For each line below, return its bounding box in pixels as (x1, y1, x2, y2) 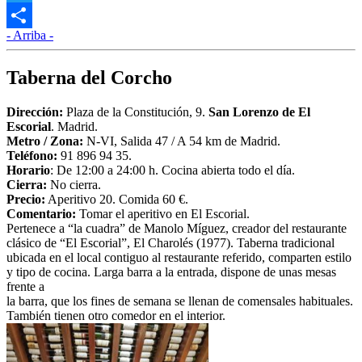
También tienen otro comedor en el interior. (6, 308, 225, 322)
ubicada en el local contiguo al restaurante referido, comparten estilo (6, 250, 351, 264)
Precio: (6, 192, 45, 206)
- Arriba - (6, 28, 53, 43)
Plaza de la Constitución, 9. (63, 104, 208, 119)
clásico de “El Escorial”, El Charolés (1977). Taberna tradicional (6, 235, 335, 250)
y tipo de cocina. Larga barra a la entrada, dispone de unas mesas (6, 264, 336, 279)
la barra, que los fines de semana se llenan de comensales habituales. (6, 293, 353, 308)
